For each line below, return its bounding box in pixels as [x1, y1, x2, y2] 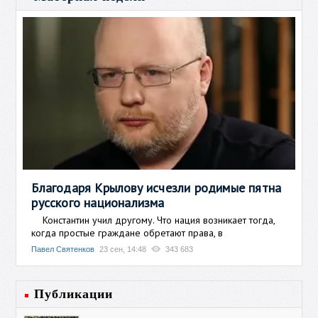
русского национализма [31, 194, 165, 211]
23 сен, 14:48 [99, 244, 147, 253]
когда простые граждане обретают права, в [31, 226, 224, 239]
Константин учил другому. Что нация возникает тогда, [31, 213, 275, 226]
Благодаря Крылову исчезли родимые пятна [31, 179, 282, 196]
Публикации [34, 286, 114, 301]
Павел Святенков [31, 244, 95, 253]
